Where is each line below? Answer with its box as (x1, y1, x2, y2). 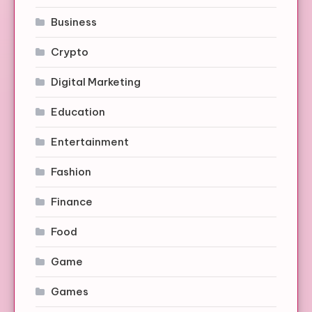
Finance (51, 195, 93, 209)
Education (51, 105, 105, 119)
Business (51, 15, 97, 29)
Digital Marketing (51, 75, 141, 89)
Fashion (51, 165, 91, 179)
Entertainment (51, 135, 129, 149)
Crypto (51, 45, 88, 59)
